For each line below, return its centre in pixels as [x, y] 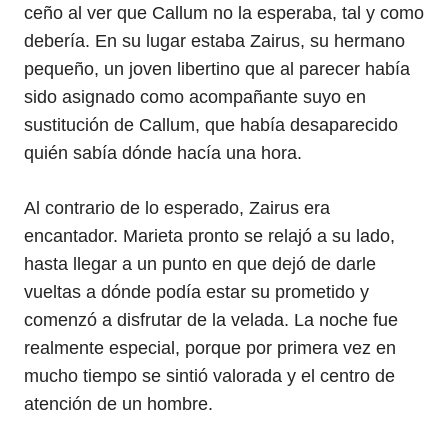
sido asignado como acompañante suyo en [195, 97]
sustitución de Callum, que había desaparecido [211, 125]
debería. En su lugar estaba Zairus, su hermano [214, 41]
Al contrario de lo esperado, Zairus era [177, 208]
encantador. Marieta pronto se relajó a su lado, [209, 236]
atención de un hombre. [118, 404]
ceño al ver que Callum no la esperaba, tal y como [224, 13]
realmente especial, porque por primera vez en [210, 348]
